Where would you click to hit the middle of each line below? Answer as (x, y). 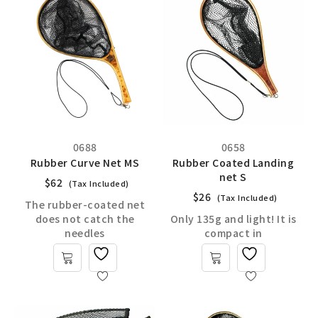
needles (85, 233)
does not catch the (85, 219)
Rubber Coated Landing (233, 163)
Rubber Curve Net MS (85, 163)
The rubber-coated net (85, 204)
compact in (233, 233)
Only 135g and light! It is (233, 219)
